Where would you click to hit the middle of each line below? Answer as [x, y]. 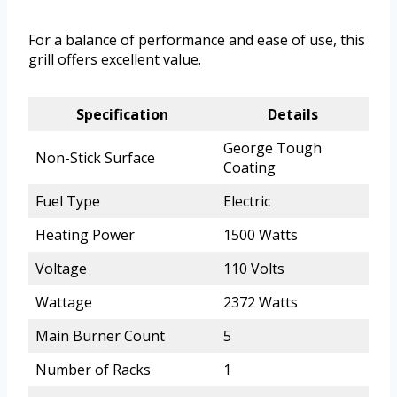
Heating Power [85, 235]
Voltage [61, 269]
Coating [249, 168]
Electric [247, 202]
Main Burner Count [100, 336]
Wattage [64, 303]
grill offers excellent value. [115, 60]
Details [292, 115]
